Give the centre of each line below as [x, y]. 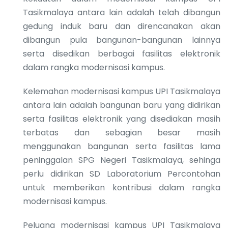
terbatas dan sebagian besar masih [122, 132]
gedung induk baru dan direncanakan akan [122, 26]
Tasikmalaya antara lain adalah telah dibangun [122, 12]
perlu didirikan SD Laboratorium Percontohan [122, 174]
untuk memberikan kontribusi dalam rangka [122, 187]
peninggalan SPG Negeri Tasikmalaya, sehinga [122, 160]
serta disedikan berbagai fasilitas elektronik [122, 53]
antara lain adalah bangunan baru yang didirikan [122, 105]
